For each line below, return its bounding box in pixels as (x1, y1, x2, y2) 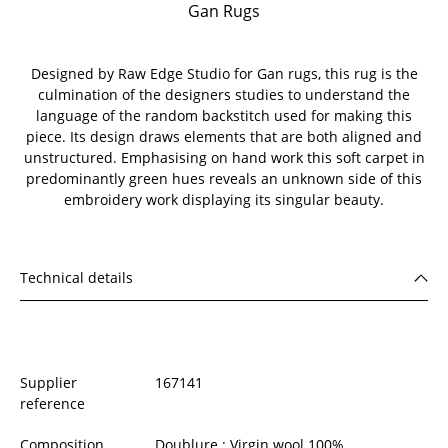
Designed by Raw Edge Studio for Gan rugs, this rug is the (30, 63, 418, 83)
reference (20, 393, 85, 413)
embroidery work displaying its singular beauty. (64, 189, 384, 209)
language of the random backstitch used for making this (36, 105, 412, 125)
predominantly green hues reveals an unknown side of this (26, 168, 422, 188)
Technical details (20, 267, 133, 287)
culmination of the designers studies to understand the (38, 84, 410, 104)
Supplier (20, 372, 77, 392)
